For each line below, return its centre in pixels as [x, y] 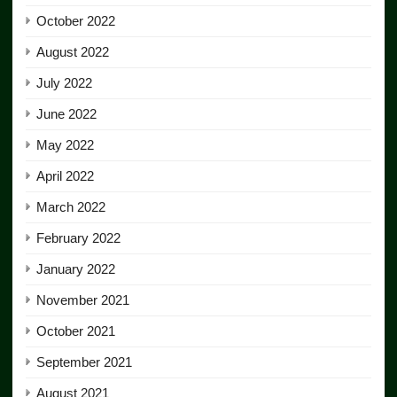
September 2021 [84, 362]
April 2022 [65, 176]
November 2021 [83, 300]
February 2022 [78, 238]
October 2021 [76, 331]
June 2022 [66, 114]
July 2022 [64, 83]
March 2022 [71, 207]
